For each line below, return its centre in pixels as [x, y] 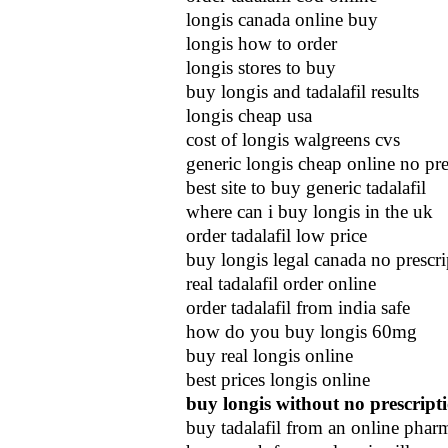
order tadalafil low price [276, 235]
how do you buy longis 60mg [301, 331]
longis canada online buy [282, 19]
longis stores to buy [261, 67]
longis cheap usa [249, 115]
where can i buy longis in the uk [309, 211]
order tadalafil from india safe [298, 307]
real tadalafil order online [281, 283]
